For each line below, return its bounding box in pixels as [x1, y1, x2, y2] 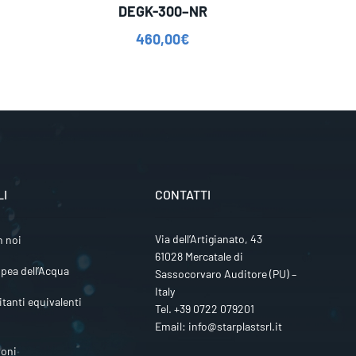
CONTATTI [154, 187, 211, 203]
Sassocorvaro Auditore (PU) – [154, 267, 296, 281]
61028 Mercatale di [154, 250, 243, 264]
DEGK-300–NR [118, 2, 207, 20]
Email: [154, 319, 188, 334]
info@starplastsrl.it [188, 319, 282, 334]
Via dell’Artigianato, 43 [154, 232, 262, 246]
